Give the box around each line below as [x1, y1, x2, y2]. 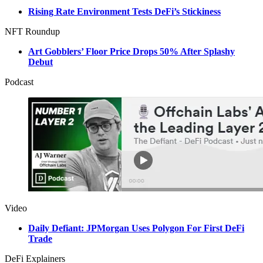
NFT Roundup [5, 26, 60, 37]
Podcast [5, 77, 33, 87]
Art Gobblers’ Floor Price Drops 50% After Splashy [28, 46, 235, 57]
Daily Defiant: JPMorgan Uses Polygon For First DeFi [28, 223, 244, 234]
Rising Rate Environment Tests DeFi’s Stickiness [28, 6, 221, 17]
